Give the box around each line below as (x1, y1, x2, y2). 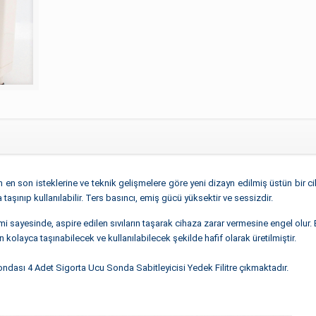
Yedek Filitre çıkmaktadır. (185, 262, 288, 273)
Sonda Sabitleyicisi (104, 262, 186, 273)
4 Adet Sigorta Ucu (25, 262, 104, 273)
